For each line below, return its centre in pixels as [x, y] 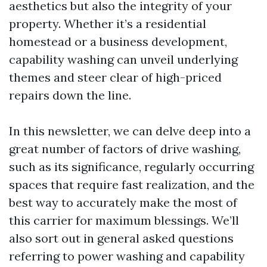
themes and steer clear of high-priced [115, 77]
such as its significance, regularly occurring [131, 167]
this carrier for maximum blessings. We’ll [124, 220]
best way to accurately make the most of [123, 202]
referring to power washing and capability [127, 256]
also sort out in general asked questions [121, 238]
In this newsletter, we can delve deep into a [130, 131]
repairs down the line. [70, 95]
